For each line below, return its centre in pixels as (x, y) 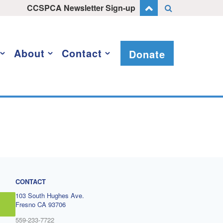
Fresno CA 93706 (41, 204)
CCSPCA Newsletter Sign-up (82, 8)
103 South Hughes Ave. (50, 195)
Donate (147, 54)
